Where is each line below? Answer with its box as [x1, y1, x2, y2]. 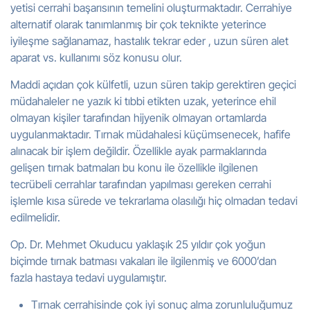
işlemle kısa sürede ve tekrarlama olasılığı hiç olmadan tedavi [10, 194, 298, 208]
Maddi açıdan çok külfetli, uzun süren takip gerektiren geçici [10, 77, 296, 91]
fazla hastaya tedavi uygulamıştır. [10, 271, 167, 284]
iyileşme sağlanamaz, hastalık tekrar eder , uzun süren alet [10, 34, 289, 48]
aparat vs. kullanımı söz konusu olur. [10, 51, 182, 64]
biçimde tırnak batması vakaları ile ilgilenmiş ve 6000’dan [10, 254, 277, 268]
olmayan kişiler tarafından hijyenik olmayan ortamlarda [10, 111, 266, 125]
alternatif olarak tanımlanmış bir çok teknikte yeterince [10, 17, 266, 31]
